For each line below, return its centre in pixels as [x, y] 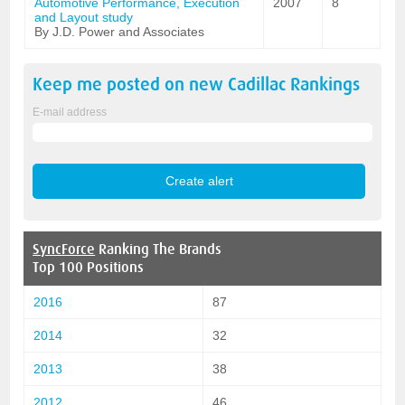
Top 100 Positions [89, 267]
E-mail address [70, 112]
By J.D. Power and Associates [120, 32]
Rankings [323, 85]
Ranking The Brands [159, 249]
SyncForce [64, 249]
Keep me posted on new [131, 85]
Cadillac [257, 85]
